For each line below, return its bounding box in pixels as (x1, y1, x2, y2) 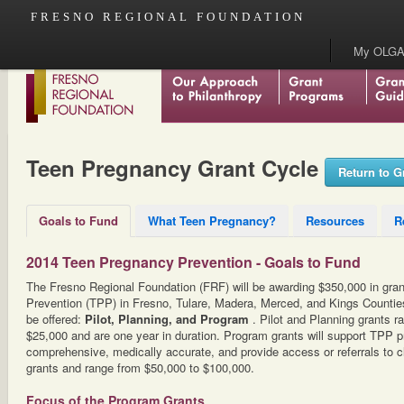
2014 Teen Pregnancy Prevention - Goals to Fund (26, 252, 361, 272)
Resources (306, 212, 364, 229)
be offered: (26, 310, 85, 327)
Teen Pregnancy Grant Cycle (26, 152, 325, 183)
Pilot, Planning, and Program (85, 310, 252, 327)
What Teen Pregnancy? (148, 212, 276, 229)
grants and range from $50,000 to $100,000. (26, 359, 254, 376)
